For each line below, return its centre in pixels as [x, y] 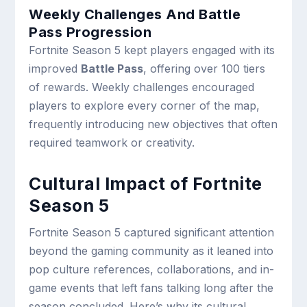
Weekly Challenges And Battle [135, 14]
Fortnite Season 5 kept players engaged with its [152, 50]
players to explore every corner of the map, [145, 105]
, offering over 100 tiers [205, 68]
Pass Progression [90, 32]
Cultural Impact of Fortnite [146, 183]
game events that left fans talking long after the [151, 287]
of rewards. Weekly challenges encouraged [142, 87]
